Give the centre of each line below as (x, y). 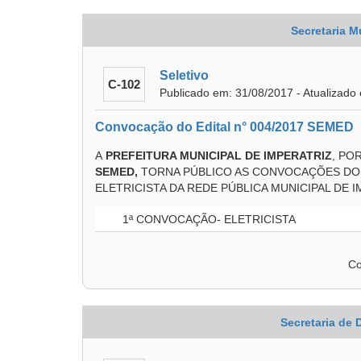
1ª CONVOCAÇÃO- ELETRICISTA (207, 219)
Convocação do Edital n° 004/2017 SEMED (224, 127)
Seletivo (184, 75)
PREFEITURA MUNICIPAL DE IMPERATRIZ (219, 156)
